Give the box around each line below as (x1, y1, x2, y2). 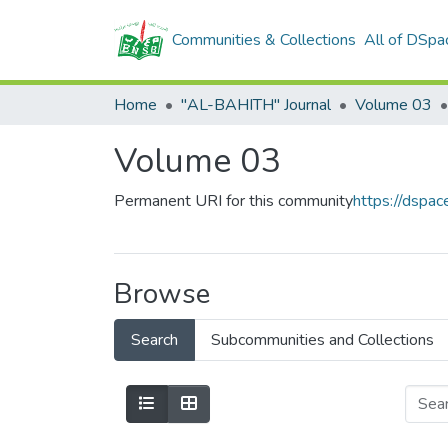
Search (131, 329, 178, 351)
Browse (114, 275, 210, 313)
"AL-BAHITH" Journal (181, 94, 331, 116)
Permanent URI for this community (114, 190, 353, 212)
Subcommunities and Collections (211, 329, 434, 351)
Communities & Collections (171, 29, 356, 51)
